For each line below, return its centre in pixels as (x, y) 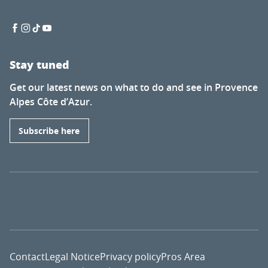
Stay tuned (39, 65)
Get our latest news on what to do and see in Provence (134, 88)
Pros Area (183, 256)
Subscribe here (49, 131)
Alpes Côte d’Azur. (51, 102)
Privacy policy (130, 256)
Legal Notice (72, 256)
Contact (27, 256)
